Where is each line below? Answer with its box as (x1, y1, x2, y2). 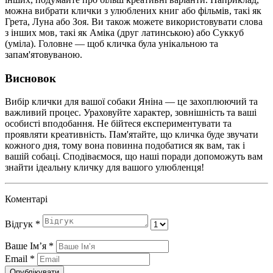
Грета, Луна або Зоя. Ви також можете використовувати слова (5, 16, 263, 27)
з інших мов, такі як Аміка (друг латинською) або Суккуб (5, 27, 244, 38)
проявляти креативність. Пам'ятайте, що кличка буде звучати (5, 129, 258, 140)
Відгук (5, 219, 35, 230)
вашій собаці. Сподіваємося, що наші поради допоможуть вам (5, 151, 263, 162)
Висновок (5, 71, 56, 85)
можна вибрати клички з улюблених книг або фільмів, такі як (5, 5, 261, 16)
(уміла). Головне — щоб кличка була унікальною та (5, 38, 218, 49)
